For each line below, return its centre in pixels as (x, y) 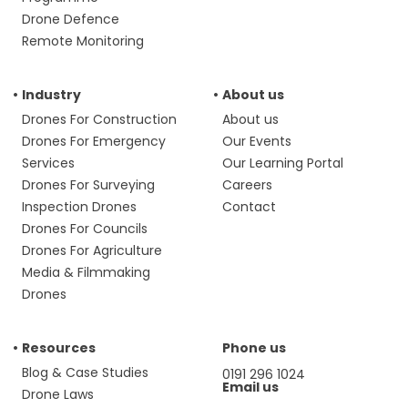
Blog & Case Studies (85, 373)
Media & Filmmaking (86, 273)
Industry (51, 95)
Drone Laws (58, 395)
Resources (59, 348)
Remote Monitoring (83, 41)
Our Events (257, 142)
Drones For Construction (99, 120)
